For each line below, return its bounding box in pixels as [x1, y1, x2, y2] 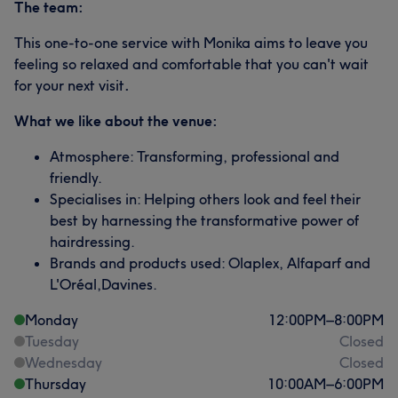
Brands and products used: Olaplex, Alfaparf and [50, 253, 370, 272]
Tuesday [25, 331, 79, 350]
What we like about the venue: [14, 111, 218, 130]
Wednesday [25, 353, 102, 371]
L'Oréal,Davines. [50, 275, 157, 293]
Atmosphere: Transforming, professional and [50, 147, 339, 165]
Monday [25, 310, 78, 329]
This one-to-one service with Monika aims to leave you [14, 33, 368, 52]
